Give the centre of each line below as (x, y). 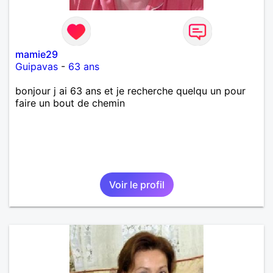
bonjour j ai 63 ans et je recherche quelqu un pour (130, 90)
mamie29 (37, 54)
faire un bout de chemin (70, 103)
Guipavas (37, 66)
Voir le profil (136, 184)
